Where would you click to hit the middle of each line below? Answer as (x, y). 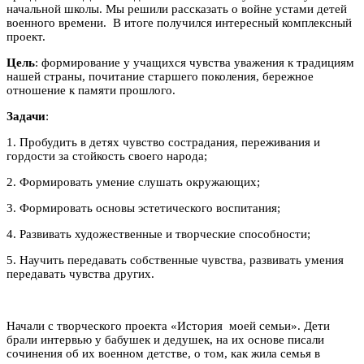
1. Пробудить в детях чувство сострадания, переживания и (163, 142)
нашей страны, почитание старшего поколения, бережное (160, 76)
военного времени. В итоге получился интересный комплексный (179, 22)
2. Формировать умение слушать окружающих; (133, 182)
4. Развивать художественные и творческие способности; (158, 234)
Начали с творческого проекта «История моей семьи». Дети (168, 325)
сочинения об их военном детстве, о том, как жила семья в (163, 353)
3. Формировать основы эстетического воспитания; (143, 208)
